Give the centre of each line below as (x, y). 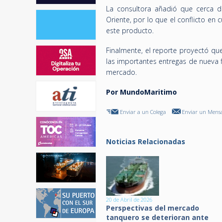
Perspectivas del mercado (153, 208)
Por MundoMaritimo (141, 92)
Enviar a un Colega (143, 112)
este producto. (130, 30)
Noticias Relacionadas (146, 141)
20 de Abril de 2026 (129, 199)
